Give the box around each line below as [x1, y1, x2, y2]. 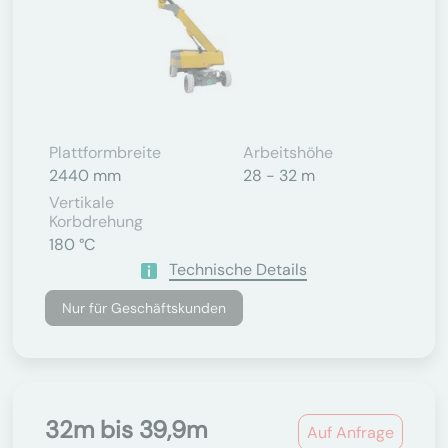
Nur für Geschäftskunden [62, 299, 226, 317]
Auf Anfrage [307, 422, 394, 443]
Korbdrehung [49, 211, 143, 232]
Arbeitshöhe [243, 142, 333, 163]
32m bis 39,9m [45, 414, 207, 445]
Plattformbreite [49, 142, 161, 163]
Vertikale [49, 192, 114, 213]
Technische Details [169, 259, 307, 280]
